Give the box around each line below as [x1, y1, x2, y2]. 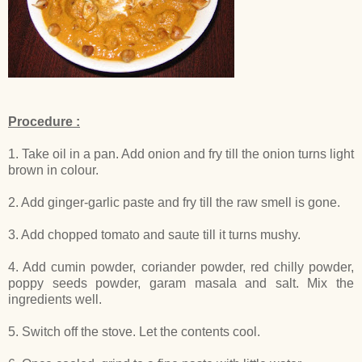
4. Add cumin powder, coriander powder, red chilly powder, [8, 259, 354, 274]
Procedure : [8, 114, 80, 128]
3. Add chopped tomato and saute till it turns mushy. [8, 227, 301, 242]
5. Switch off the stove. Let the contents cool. [8, 324, 263, 339]
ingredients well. [8, 292, 102, 306]
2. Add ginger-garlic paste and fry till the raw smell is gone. [8, 195, 340, 209]
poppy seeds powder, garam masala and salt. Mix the [8, 276, 354, 290]
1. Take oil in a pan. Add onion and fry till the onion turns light [8, 146, 354, 161]
